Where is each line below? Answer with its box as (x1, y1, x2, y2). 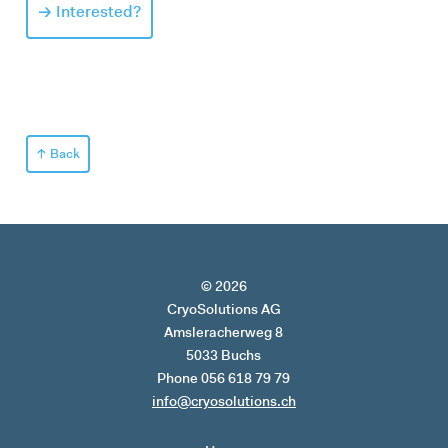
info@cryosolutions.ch (151, 391, 296, 410)
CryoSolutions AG (166, 299, 281, 318)
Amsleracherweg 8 (164, 322, 284, 341)
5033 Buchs (186, 345, 262, 364)
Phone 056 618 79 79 (157, 368, 291, 387)
